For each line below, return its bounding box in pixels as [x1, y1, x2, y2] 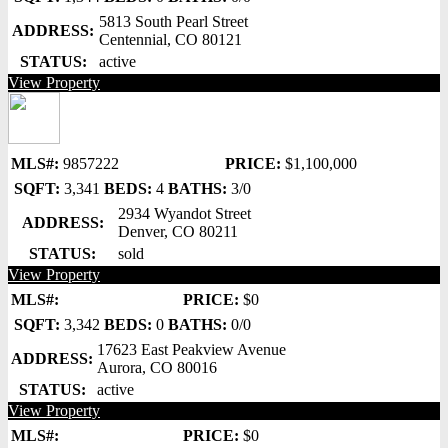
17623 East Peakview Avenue [97, 341, 286, 358]
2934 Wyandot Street [118, 205, 251, 222]
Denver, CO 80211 [118, 223, 238, 240]
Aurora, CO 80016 [97, 359, 217, 376]
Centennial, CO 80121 [99, 31, 242, 48]
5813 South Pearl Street [99, 13, 248, 30]
